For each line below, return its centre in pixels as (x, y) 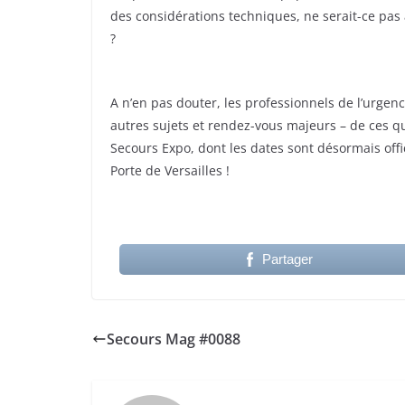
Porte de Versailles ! (170, 171)
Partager (287, 259)
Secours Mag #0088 (174, 339)
